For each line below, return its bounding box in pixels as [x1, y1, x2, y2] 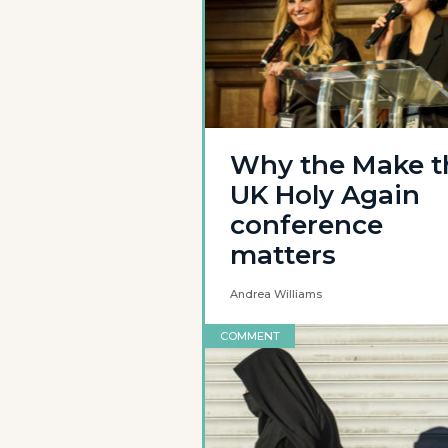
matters [230, 239, 336, 271]
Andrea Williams [230, 287, 322, 301]
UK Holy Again [230, 179, 420, 211]
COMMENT [220, 329, 280, 343]
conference [230, 209, 383, 241]
